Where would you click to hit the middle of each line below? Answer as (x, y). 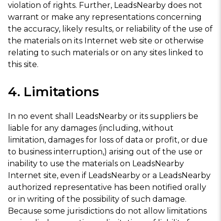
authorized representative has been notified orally (107, 187)
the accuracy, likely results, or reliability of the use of (110, 29)
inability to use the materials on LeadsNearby (96, 163)
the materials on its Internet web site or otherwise (106, 41)
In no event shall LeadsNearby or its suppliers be (103, 116)
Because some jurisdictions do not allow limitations (107, 211)
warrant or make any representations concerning (105, 17)
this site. (23, 65)
